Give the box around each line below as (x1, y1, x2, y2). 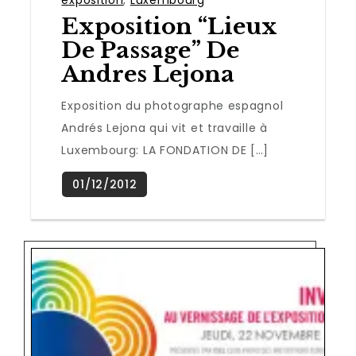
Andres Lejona (61, 60, 235, 88)
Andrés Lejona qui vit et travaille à (61, 119, 268, 136)
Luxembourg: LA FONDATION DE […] (61, 141, 269, 158)
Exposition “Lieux (61, 12, 278, 41)
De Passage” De (61, 36, 240, 64)
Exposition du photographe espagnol (61, 97, 284, 114)
